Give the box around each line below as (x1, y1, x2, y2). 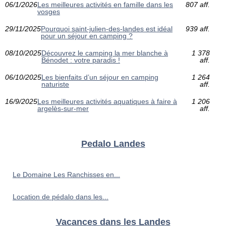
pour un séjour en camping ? (41, 31, 133, 40)
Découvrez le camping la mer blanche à (41, 48, 168, 57)
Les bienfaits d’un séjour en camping (41, 73, 158, 81)
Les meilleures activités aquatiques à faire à (37, 97, 177, 105)
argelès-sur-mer (37, 104, 89, 112)
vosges (37, 7, 60, 16)
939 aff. (185, 24, 210, 33)
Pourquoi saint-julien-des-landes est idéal (41, 24, 173, 33)
